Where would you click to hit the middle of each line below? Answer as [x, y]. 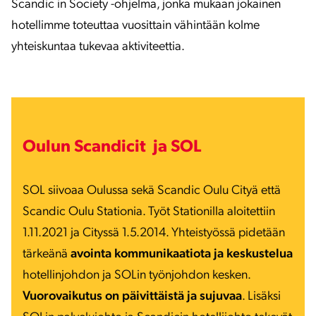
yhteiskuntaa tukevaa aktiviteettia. [98, 47]
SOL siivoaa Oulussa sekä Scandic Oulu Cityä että [152, 191]
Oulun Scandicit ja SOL [114, 147]
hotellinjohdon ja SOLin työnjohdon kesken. [136, 275]
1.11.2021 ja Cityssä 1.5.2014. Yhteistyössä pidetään [154, 233]
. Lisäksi [261, 297]
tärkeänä [47, 254]
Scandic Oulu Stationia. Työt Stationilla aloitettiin [149, 212]
